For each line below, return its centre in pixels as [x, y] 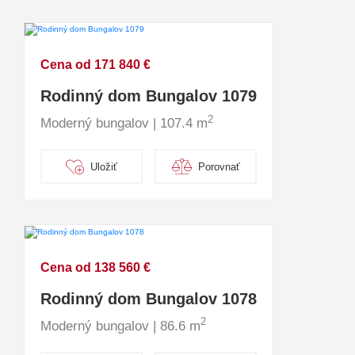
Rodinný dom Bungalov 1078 [149, 298]
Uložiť [103, 166]
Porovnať [219, 166]
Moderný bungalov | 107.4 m [124, 124]
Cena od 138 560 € [95, 267]
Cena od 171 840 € [95, 65]
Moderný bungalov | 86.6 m [120, 326]
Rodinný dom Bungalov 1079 [149, 96]
